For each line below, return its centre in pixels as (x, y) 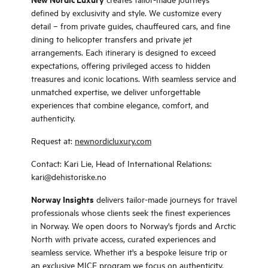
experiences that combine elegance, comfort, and (120, 104)
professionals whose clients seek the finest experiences (131, 212)
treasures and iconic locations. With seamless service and (134, 78)
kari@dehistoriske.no (69, 176)
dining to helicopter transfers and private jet (112, 39)
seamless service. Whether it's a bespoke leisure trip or (129, 252)
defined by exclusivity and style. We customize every (126, 12)
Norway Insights (63, 199)
